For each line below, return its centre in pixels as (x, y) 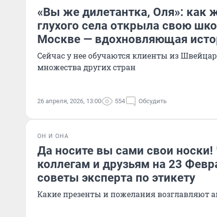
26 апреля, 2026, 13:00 (69, 101)
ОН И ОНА (53, 136)
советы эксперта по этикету (116, 178)
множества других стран (86, 67)
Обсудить (153, 101)
